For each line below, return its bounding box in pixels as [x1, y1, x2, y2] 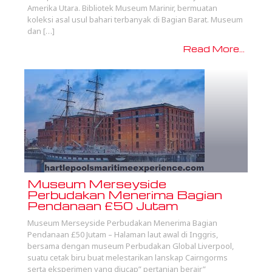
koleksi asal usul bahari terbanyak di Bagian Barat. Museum [27, 14, 243, 25]
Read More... [183, 43, 245, 55]
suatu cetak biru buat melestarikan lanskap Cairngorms [27, 252, 228, 263]
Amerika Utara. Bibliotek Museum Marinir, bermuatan [27, 2, 217, 14]
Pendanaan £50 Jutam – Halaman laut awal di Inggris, [27, 229, 218, 240]
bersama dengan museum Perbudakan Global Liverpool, [27, 240, 234, 252]
